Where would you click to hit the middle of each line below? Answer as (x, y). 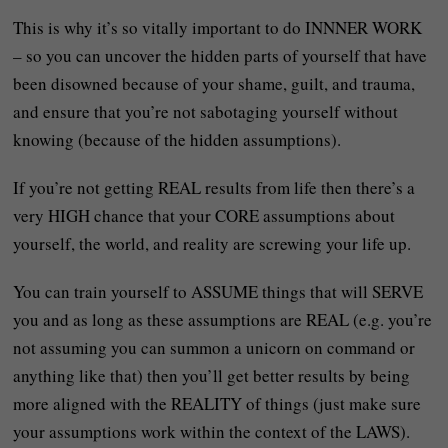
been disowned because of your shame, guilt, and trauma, (214, 83)
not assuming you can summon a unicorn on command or (214, 347)
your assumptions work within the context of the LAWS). (212, 431)
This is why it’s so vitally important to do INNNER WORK (218, 27)
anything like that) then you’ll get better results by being (212, 375)
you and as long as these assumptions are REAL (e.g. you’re (223, 319)
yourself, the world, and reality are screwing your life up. (212, 243)
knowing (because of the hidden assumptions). (177, 139)
